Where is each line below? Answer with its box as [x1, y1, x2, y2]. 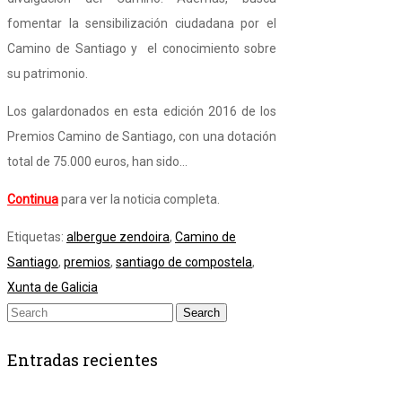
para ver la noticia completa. [58, 192, 220, 207]
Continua [7, 192, 58, 207]
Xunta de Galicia [7, 280, 98, 295]
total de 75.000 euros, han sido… [7, 154, 188, 170]
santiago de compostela [116, 255, 252, 270]
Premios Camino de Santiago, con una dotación [7, 129, 276, 144]
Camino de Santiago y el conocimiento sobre [7, 41, 276, 57]
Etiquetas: [7, 230, 66, 245]
